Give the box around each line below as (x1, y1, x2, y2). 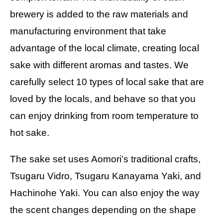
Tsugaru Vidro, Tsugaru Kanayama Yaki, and (10, 171, 201, 182)
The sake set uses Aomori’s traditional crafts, (10, 154, 201, 165)
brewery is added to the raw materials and (10, 8, 188, 19)
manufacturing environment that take (10, 25, 166, 36)
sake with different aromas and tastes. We (10, 59, 189, 70)
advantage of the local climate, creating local (10, 42, 199, 53)
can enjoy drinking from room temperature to (10, 110, 199, 121)
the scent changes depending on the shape (10, 205, 196, 216)
